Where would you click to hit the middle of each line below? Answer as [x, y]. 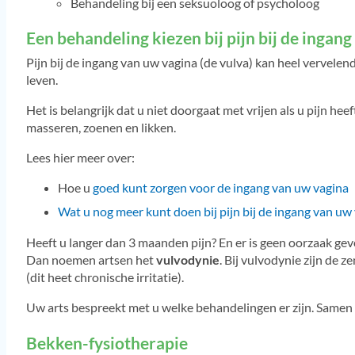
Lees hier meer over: [80, 158]
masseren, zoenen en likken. [101, 127]
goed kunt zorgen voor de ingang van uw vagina [220, 188]
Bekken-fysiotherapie [107, 342]
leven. [42, 79]
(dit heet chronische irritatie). [105, 277]
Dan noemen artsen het [91, 259]
